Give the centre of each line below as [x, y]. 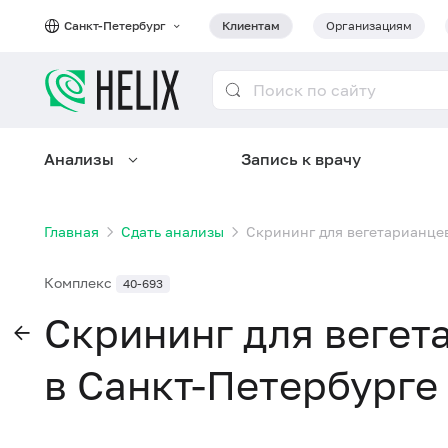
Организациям [369, 25]
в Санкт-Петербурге [241, 385]
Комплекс [80, 282]
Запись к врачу [301, 159]
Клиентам [251, 25]
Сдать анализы [172, 231]
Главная [71, 231]
